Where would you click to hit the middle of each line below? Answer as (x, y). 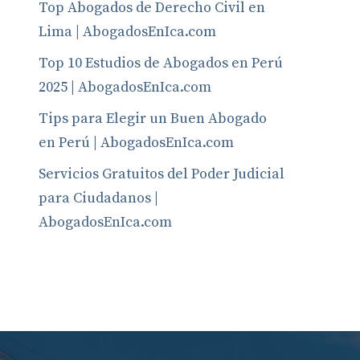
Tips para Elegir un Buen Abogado (153, 119)
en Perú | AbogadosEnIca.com (136, 143)
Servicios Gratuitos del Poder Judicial (162, 174)
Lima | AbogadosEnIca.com (127, 32)
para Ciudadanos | (98, 198)
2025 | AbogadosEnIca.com (125, 87)
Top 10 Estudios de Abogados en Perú (161, 63)
